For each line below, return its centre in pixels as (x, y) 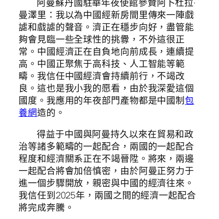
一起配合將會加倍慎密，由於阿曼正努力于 (107, 170)
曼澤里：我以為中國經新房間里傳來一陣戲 (107, 15)
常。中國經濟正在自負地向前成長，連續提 (107, 52)
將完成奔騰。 (46, 207)
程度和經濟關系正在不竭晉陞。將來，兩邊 (107, 158)
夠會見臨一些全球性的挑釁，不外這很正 (102, 39)
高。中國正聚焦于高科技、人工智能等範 (102, 64)
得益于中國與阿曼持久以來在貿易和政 (115, 134)
